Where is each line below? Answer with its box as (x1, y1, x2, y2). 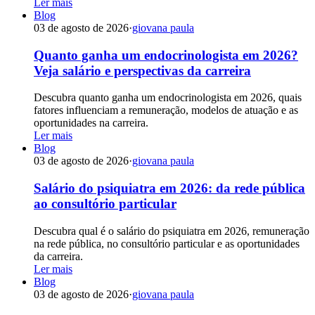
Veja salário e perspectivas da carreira (34, 63, 251, 78)
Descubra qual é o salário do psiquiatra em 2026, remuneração (34, 224, 309, 237)
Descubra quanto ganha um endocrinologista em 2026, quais (34, 91, 302, 104)
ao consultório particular (34, 196, 176, 212)
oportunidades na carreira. (34, 117, 148, 129)
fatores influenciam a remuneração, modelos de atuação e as (34, 104, 298, 117)
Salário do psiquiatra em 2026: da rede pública (34, 181, 305, 196)
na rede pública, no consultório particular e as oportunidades (34, 237, 300, 250)
